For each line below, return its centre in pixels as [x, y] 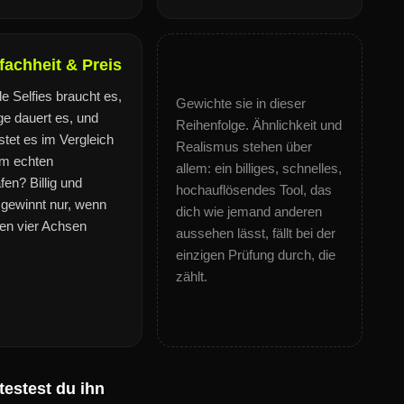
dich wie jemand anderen [249, 211]
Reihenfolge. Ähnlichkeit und [259, 125]
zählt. [192, 276]
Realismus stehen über [244, 147]
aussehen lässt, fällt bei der [256, 233]
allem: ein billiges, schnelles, [259, 168]
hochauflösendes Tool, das [254, 190]
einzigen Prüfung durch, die [256, 255]
